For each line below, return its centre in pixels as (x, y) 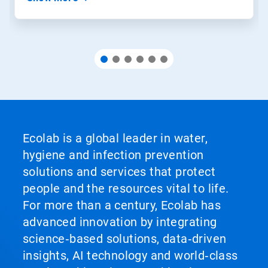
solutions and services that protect (119, 172)
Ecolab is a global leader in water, (115, 138)
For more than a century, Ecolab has (122, 205)
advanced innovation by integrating (120, 222)
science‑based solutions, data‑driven (125, 239)
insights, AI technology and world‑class (130, 255)
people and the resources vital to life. (126, 188)
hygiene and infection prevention (113, 155)
